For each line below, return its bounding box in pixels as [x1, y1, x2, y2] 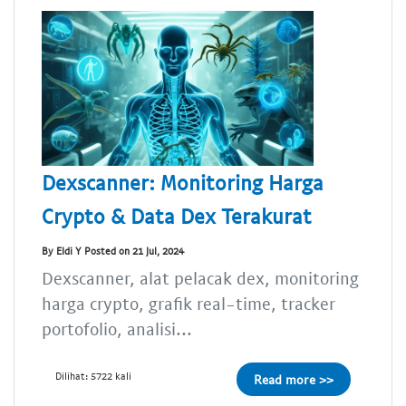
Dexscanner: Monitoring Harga [42, 169, 324, 196]
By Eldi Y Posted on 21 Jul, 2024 [42, 244, 184, 256]
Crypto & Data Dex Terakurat [42, 203, 312, 229]
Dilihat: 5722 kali [55, 370, 131, 382]
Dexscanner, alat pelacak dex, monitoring [42, 267, 359, 289]
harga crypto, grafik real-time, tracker [42, 293, 335, 314]
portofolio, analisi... [42, 318, 192, 340]
